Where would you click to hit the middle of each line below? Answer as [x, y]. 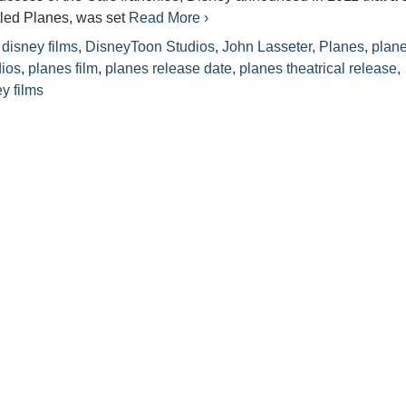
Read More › [169, 18]
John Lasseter [267, 47]
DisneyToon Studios [150, 47]
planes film [63, 68]
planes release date [169, 68]
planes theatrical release [319, 68]
